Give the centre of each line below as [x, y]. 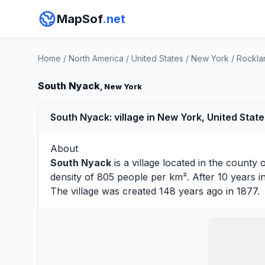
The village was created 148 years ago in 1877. [155, 191]
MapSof [80, 19]
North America [96, 58]
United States [157, 58]
